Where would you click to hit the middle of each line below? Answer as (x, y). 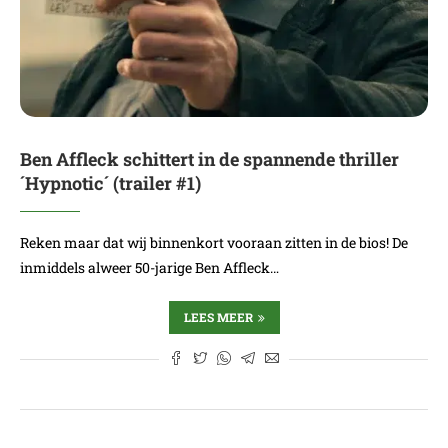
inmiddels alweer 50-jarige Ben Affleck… (149, 267)
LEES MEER (218, 317)
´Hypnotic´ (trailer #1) (110, 183)
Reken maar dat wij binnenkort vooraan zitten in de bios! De (214, 242)
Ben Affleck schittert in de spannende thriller (209, 159)
